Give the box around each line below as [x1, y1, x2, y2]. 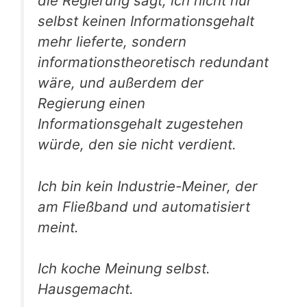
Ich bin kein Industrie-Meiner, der [38, 177, 258, 195]
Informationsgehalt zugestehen [38, 115, 243, 133]
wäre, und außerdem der [38, 74, 204, 92]
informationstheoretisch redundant [38, 53, 269, 71]
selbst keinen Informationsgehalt [38, 12, 254, 30]
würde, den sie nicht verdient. [38, 136, 236, 153]
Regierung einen [38, 95, 145, 112]
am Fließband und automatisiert [38, 197, 250, 215]
